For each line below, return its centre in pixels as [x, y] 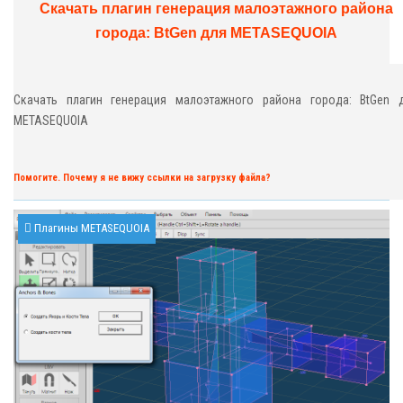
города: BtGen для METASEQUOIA [216, 32]
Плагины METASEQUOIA [90, 228]
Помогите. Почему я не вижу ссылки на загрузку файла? [142, 177]
